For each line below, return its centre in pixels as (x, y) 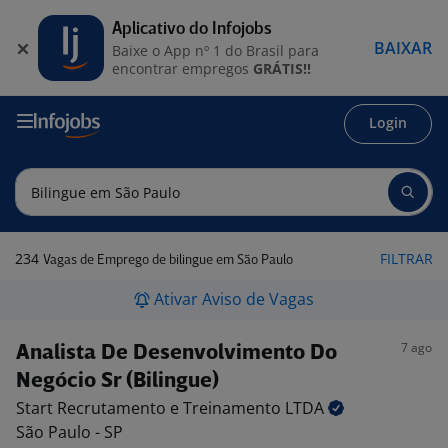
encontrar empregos (182, 68)
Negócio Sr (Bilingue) (117, 381)
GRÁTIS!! (282, 68)
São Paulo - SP (69, 432)
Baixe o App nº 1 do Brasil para (215, 50)
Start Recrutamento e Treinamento (150, 408)
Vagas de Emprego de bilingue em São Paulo (168, 260)
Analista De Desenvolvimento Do (176, 353)
